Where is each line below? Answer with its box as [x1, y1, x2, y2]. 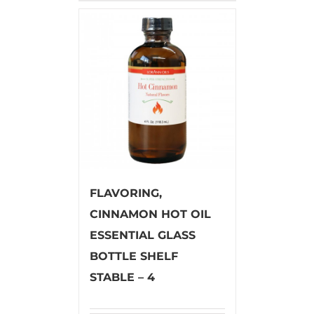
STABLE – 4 [89, 270, 155, 284]
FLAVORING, [89, 186, 162, 200]
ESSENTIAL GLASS [89, 228, 196, 242]
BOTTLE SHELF [89, 249, 178, 263]
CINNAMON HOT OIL [89, 207, 211, 221]
